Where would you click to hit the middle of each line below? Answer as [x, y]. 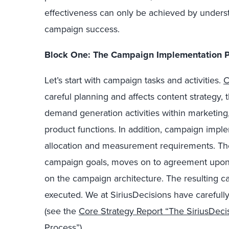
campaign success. [82, 29]
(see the [62, 211]
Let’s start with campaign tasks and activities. [134, 80]
